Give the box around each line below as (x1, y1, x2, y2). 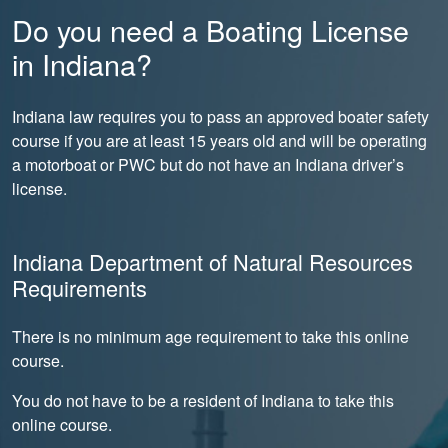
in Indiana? (12, 43, 152, 85)
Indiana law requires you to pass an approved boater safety (12, 105, 429, 129)
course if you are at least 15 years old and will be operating (12, 129, 427, 153)
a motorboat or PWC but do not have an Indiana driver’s (12, 153, 404, 177)
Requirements (12, 272, 147, 304)
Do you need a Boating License (12, 9, 409, 51)
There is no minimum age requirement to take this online (12, 325, 409, 349)
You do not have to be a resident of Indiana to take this (12, 389, 394, 413)
